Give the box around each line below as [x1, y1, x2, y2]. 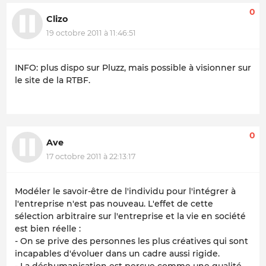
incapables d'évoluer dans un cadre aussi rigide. [15, 248, 220, 259]
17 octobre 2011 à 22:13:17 [46, 152, 135, 161]
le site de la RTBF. [15, 75, 90, 85]
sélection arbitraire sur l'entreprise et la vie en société [15, 211, 246, 222]
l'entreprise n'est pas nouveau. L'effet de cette [15, 198, 213, 210]
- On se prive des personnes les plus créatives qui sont [15, 236, 248, 247]
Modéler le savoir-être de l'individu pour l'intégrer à [15, 186, 236, 197]
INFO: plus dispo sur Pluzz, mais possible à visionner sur [15, 62, 251, 73]
